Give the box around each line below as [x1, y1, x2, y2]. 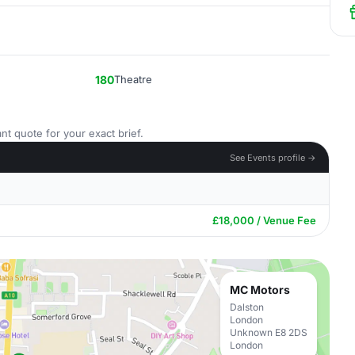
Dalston [230, 301, 264, 313]
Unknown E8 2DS [230, 326, 307, 338]
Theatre [114, 73, 152, 86]
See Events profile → [230, 151, 316, 163]
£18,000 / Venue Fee [212, 214, 316, 227]
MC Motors [230, 283, 290, 296]
